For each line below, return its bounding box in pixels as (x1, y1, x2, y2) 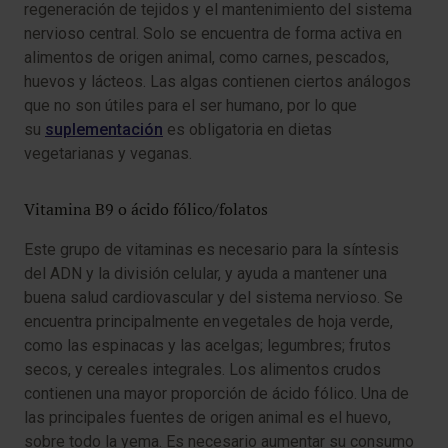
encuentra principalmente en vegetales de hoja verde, (24, 312, 393, 332)
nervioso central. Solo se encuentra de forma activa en (24, 24, 402, 44)
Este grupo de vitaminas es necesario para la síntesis (24, 240, 399, 260)
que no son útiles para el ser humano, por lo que (24, 96, 357, 116)
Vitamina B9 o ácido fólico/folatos (24, 199, 272, 221)
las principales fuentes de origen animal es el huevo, (24, 408, 391, 428)
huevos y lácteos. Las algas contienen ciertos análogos (24, 72, 411, 92)
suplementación (45, 120, 163, 140)
